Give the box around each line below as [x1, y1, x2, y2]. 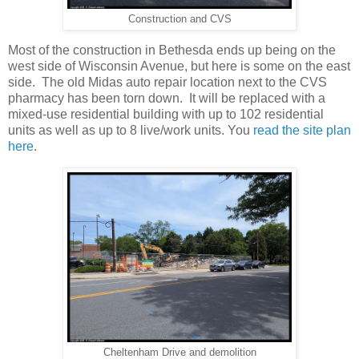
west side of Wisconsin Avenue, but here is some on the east [8, 59, 350, 74]
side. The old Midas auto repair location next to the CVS [8, 75, 327, 90]
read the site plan [253, 123, 351, 138]
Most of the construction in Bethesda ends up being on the [8, 43, 336, 58]
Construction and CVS [127, 13, 232, 25]
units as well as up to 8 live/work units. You [8, 123, 253, 138]
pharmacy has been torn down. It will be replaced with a [8, 91, 325, 106]
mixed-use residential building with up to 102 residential [8, 107, 324, 122]
